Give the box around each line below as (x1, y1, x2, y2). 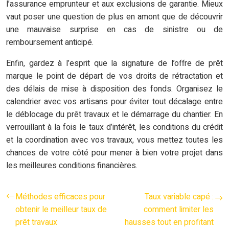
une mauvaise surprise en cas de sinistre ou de (6, 24, 223, 36)
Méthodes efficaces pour (15, 191, 105, 203)
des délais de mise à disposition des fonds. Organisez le (6, 83, 223, 96)
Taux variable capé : (145, 191, 214, 203)
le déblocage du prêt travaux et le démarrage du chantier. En (6, 108, 223, 121)
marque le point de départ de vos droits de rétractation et (6, 70, 223, 83)
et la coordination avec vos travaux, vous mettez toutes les (6, 134, 223, 147)
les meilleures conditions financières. (6, 159, 138, 172)
